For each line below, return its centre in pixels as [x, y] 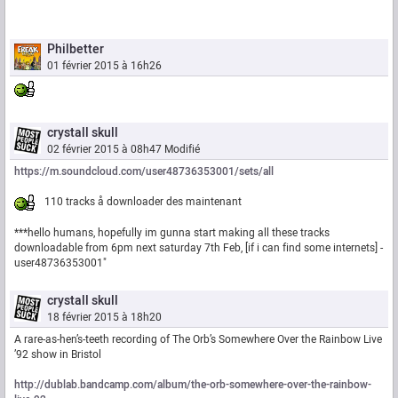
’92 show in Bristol [58, 355]
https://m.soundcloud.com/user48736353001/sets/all [144, 172]
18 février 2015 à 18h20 [104, 318]
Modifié [182, 150]
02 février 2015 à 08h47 [104, 150]
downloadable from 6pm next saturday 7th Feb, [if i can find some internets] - [199, 248]
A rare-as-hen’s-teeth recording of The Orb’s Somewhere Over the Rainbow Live [198, 340]
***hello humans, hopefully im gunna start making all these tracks [172, 233]
